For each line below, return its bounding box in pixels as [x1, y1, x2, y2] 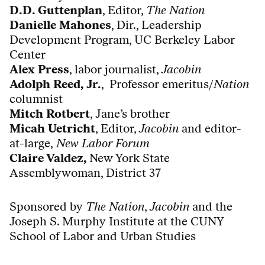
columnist [9, 92, 63, 106]
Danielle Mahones [9, 18, 111, 33]
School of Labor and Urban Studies [9, 229, 196, 244]
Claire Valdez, [9, 151, 89, 166]
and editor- [182, 121, 241, 136]
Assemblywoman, [9, 166, 106, 180]
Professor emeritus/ [106, 77, 214, 92]
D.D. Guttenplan [9, 3, 102, 18]
